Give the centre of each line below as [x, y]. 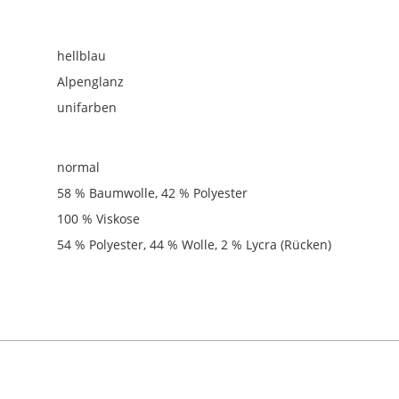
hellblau [82, 56]
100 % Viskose [99, 219]
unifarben [87, 107]
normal [79, 167]
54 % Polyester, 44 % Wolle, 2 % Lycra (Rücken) [195, 244]
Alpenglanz [91, 81]
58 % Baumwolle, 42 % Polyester [153, 193]
